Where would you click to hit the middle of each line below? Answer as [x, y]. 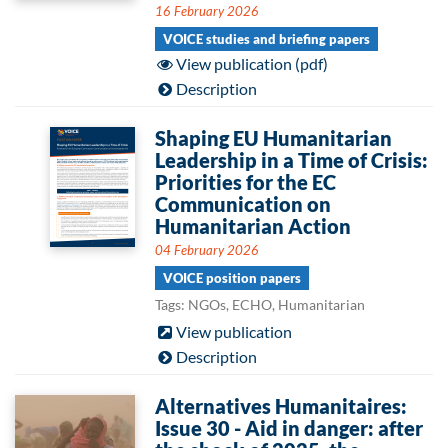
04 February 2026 [207, 250]
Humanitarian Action [253, 226]
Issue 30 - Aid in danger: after [289, 428]
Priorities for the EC [245, 182]
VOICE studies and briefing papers [266, 39]
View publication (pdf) [251, 63]
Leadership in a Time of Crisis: [291, 160]
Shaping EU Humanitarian [273, 138]
